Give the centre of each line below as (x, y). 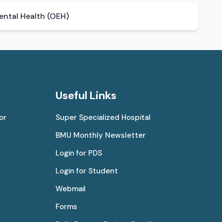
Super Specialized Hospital (103, 117)
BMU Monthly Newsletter (101, 135)
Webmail (71, 189)
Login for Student (87, 171)
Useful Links (86, 95)
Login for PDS (79, 153)
